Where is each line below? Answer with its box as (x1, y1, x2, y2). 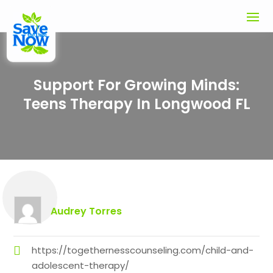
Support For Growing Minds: (34, 75, 239, 96)
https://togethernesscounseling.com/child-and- (32, 244, 254, 257)
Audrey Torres (50, 204, 122, 219)
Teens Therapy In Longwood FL (23, 94, 250, 115)
